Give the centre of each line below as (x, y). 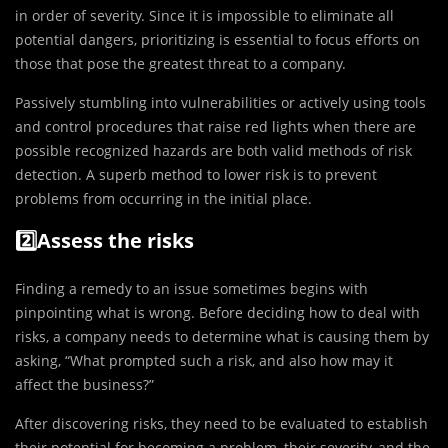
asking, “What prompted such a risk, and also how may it (204, 361)
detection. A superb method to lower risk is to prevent (196, 175)
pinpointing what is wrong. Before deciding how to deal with (217, 313)
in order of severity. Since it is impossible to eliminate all (204, 16)
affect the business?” (84, 385)
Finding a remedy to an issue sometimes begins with (191, 289)
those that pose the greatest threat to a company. (180, 64)
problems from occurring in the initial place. (163, 199)
